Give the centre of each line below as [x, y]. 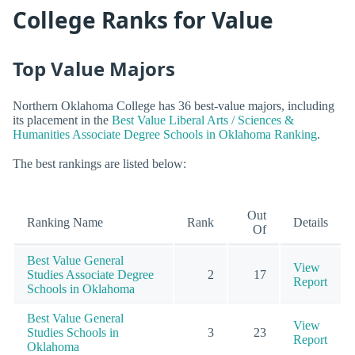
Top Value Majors [94, 68]
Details [311, 223]
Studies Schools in [73, 333]
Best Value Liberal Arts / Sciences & [203, 120]
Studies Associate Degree [90, 275]
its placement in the [62, 120]
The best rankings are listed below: [99, 164]
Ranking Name [65, 223]
